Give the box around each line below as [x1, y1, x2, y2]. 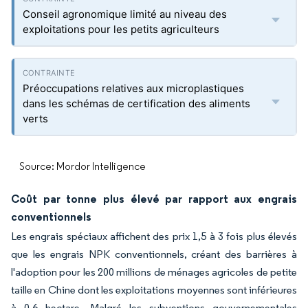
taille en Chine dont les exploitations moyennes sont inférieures [11, 283, 297, 297]
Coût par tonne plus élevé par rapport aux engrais [11, 192, 297, 206]
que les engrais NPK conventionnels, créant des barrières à [11, 247, 297, 261]
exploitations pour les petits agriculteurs [23, 23, 219, 36]
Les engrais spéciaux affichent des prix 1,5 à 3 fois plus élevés [11, 230, 297, 243]
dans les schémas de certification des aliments [23, 97, 250, 111]
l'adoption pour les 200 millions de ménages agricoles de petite [11, 265, 297, 279]
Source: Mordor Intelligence [19, 159, 146, 173]
